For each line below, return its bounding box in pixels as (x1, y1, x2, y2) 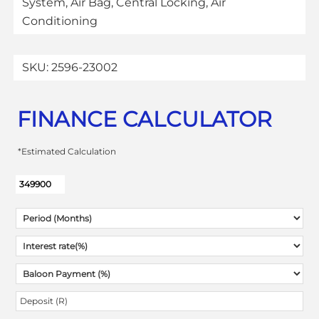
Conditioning (21, 14, 98, 28)
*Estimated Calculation (18, 146, 116, 157)
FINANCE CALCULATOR (17, 106, 272, 133)
